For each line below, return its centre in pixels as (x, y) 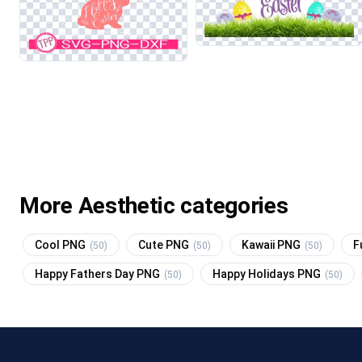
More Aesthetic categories (154, 205)
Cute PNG (165, 244)
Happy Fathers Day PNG (99, 274)
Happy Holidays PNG (268, 274)
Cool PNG (61, 244)
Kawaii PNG (272, 244)
